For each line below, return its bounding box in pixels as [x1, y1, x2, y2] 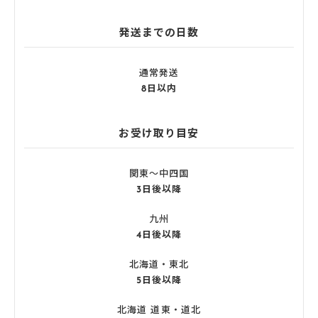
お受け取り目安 [119, 128, 199, 140]
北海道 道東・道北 [117, 305, 201, 315]
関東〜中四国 [128, 169, 190, 179]
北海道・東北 [128, 260, 190, 270]
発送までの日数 [119, 28, 199, 39]
